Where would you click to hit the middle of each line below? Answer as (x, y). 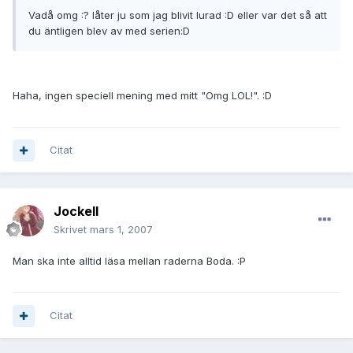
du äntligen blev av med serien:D (109, 31)
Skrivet (72, 230)
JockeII (76, 212)
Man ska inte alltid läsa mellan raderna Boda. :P (129, 261)
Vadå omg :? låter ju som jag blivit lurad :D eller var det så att (178, 15)
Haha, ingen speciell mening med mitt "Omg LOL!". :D (142, 96)
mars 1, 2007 (121, 230)
